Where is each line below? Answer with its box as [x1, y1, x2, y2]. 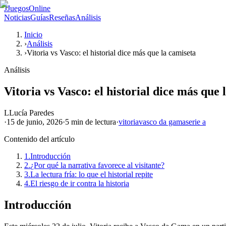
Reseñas [49, 13, 75, 22]
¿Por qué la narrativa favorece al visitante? [30, 160, 164, 169]
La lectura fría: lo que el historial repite [30, 169, 153, 179]
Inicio [24, 30, 42, 39]
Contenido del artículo [4, 134, 75, 143]
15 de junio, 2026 [7, 117, 63, 126]
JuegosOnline [7, 4, 50, 13]
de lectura [83, 117, 116, 126]
